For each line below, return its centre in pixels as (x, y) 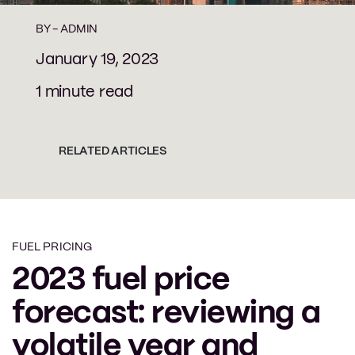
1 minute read (84, 92)
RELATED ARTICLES (113, 151)
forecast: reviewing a (166, 313)
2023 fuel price (121, 280)
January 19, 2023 (97, 59)
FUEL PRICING (52, 247)
